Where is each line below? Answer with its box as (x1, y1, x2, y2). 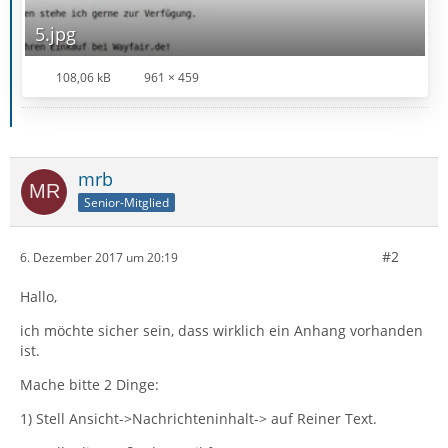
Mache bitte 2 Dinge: (20, 375, 159, 394)
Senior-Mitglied (84, 193, 169, 211)
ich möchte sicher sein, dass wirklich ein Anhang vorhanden (20, 321, 423, 340)
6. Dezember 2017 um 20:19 (20, 248, 178, 266)
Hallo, (20, 287, 57, 306)
